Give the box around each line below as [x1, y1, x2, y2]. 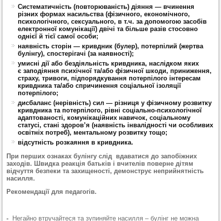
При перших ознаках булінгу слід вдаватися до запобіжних [6, 152, 197, 160]
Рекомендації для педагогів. [6, 188, 97, 196]
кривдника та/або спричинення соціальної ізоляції [18, 82, 182, 90]
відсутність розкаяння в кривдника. [18, 139, 134, 147]
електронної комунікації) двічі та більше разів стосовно [18, 25, 198, 33]
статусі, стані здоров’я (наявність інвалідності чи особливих [18, 121, 214, 129]
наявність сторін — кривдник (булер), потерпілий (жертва [18, 42, 204, 50]
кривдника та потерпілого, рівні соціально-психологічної [18, 107, 202, 114]
